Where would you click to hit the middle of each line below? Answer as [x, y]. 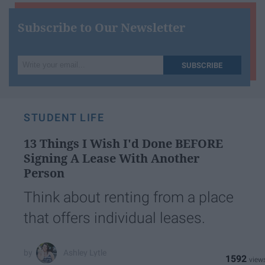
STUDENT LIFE [64, 117]
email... [34, 90]
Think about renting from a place [129, 197]
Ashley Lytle [85, 253]
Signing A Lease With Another [112, 158]
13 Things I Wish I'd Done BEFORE [123, 143]
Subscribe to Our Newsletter [101, 27]
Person [44, 173]
